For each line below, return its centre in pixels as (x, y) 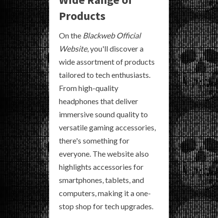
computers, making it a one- (105, 193)
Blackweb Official (112, 35)
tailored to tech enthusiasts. (105, 74)
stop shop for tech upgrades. (106, 206)
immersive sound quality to (103, 114)
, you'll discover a (115, 48)
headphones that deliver (99, 101)
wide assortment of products (107, 61)
